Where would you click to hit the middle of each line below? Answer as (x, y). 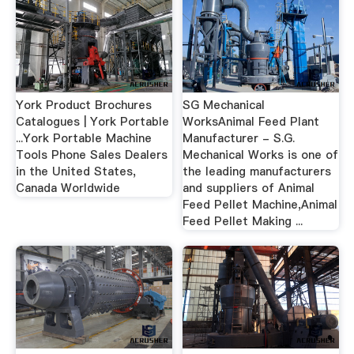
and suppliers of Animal (249, 188)
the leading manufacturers (257, 171)
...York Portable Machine (83, 138)
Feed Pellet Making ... (243, 221)
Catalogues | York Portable (92, 122)
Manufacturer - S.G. (239, 138)
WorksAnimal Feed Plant (251, 122)
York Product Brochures (83, 105)
